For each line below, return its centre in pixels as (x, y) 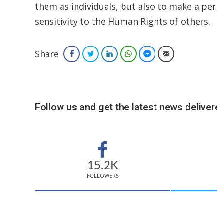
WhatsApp (150, 53)
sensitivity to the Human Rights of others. (123, 21)
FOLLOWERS (102, 176)
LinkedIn (128, 53)
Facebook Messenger (184, 53)
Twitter (107, 53)
